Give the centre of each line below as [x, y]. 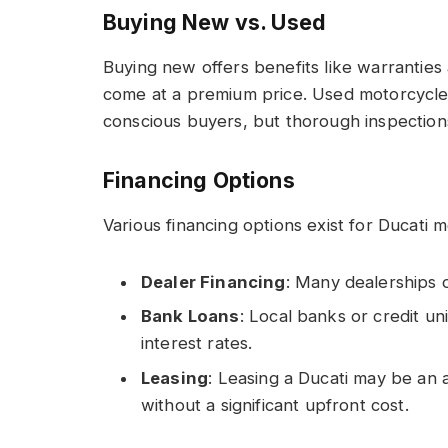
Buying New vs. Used [215, 22]
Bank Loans [190, 316]
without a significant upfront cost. [275, 404]
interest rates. [197, 343]
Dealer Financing [213, 281]
